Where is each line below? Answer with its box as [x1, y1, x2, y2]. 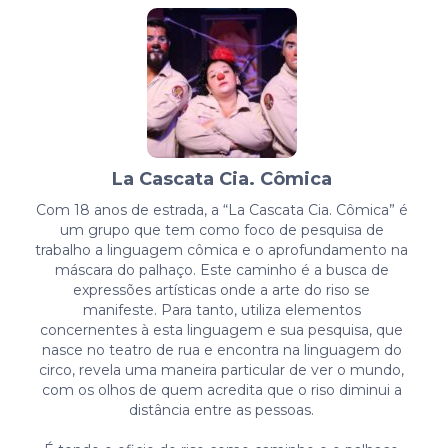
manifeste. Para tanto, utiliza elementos [82, 300, 361, 319]
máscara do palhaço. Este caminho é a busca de [54, 260, 389, 279]
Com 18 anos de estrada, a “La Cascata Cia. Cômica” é [35, 200, 408, 219]
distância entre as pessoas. [129, 400, 315, 419]
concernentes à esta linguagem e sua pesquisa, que [40, 320, 404, 339]
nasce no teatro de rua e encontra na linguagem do [41, 340, 402, 359]
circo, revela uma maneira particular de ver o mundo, [39, 360, 405, 379]
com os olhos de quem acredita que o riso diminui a [41, 380, 402, 399]
